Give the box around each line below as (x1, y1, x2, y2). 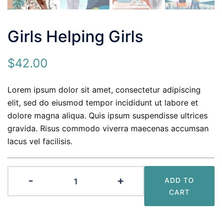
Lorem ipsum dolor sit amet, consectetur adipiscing (7, 85, 201, 95)
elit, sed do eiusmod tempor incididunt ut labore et (7, 98, 198, 108)
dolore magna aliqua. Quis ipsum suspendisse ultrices (7, 111, 208, 121)
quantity (75, 207, 106, 217)
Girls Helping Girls (7, 27, 143, 47)
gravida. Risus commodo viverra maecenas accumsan (7, 123, 209, 134)
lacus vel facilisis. (7, 136, 72, 147)
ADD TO (164, 175, 194, 184)
